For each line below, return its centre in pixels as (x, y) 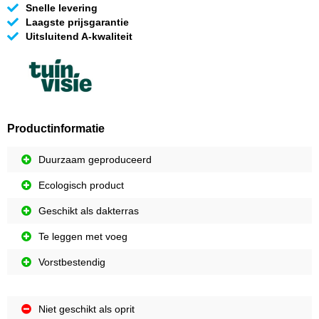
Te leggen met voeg (83, 237)
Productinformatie (56, 129)
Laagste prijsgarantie (77, 22)
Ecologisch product (81, 185)
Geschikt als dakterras (89, 211)
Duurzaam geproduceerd (95, 160)
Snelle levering (62, 8)
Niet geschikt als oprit (87, 309)
